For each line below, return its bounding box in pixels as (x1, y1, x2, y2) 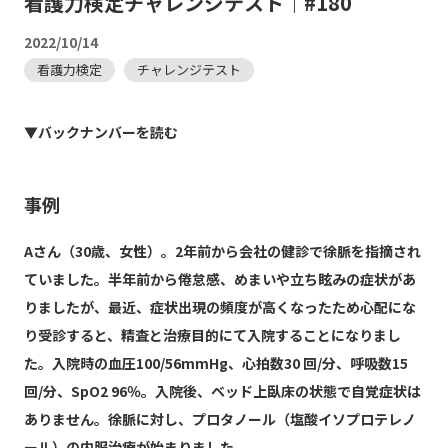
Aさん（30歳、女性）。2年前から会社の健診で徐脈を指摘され (23, 241, 421, 262)
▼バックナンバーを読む (23, 122, 178, 143)
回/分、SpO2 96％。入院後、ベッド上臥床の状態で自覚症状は (23, 381, 421, 402)
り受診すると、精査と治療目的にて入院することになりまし (23, 325, 401, 346)
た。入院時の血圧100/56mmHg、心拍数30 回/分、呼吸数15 (23, 353, 408, 374)
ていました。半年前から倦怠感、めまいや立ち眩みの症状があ (23, 269, 416, 290)
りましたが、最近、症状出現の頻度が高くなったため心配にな (23, 297, 416, 318)
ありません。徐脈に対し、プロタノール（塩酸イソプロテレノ (23, 409, 416, 430)
